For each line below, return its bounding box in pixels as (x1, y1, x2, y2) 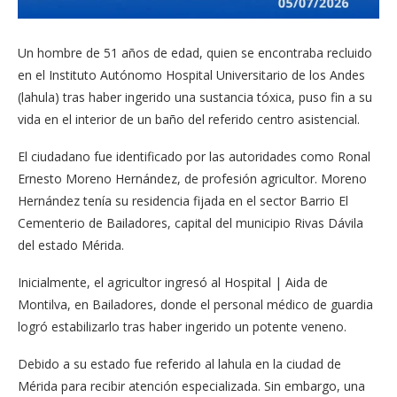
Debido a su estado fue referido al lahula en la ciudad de (18, 354, 341, 372)
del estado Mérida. (18, 236, 124, 253)
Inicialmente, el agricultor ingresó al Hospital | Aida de (18, 273, 328, 291)
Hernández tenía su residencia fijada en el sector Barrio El (18, 191, 348, 209)
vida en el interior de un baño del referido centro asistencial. (18, 110, 360, 128)
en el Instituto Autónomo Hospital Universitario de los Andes (18, 66, 365, 83)
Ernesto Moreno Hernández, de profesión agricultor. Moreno (18, 169, 367, 187)
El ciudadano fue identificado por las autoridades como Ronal (18, 147, 370, 165)
